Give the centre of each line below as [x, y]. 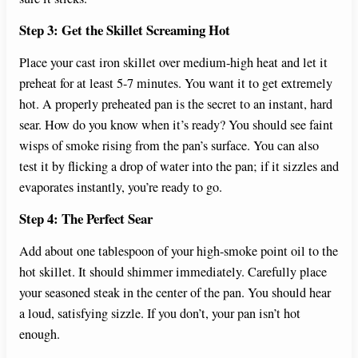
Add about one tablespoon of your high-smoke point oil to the [179, 251]
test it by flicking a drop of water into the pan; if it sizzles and [179, 166]
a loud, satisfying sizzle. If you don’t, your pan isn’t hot [160, 313]
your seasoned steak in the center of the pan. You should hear [175, 292]
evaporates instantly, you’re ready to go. [121, 187]
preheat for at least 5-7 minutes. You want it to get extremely [176, 83]
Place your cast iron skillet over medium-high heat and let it [173, 62]
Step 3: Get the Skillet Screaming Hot [125, 30]
